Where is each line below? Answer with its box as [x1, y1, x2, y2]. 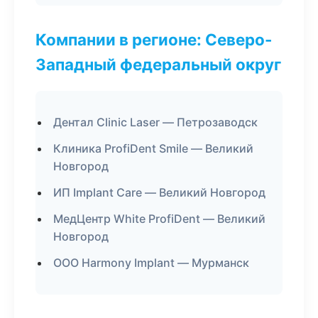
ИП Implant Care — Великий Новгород [53, 185, 265, 199]
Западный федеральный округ [35, 55, 281, 74]
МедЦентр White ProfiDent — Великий [53, 212, 265, 226]
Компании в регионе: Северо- [35, 30, 273, 49]
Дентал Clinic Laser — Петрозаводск [53, 115, 258, 129]
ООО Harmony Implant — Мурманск [53, 256, 249, 270]
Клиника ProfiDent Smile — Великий [53, 141, 253, 155]
